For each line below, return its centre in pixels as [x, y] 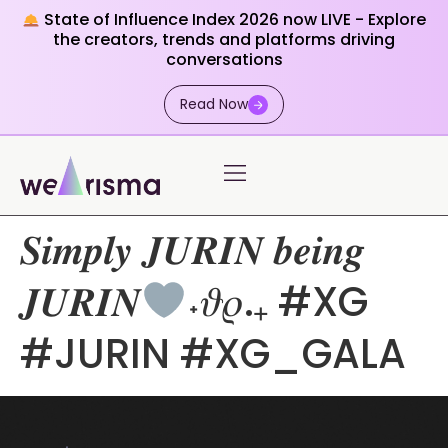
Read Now [214, 104]
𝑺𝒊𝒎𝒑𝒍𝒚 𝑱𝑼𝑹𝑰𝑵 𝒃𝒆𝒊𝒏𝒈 [192, 249]
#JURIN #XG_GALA [213, 353]
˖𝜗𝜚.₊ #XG [277, 301]
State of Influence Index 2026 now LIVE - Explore [233, 19]
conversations [224, 59]
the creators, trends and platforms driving [224, 39]
